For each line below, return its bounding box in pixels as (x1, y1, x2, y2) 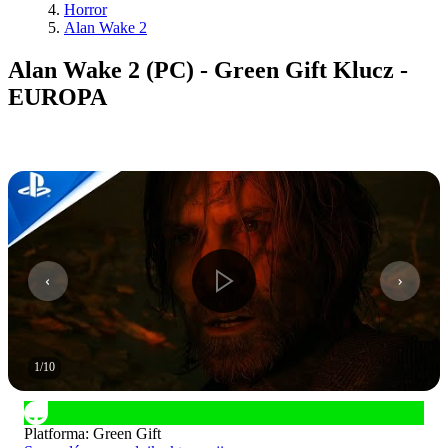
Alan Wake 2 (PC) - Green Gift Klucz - (8, 56, 408, 83)
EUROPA (8, 83, 107, 110)
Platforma (24, 424, 85, 442)
